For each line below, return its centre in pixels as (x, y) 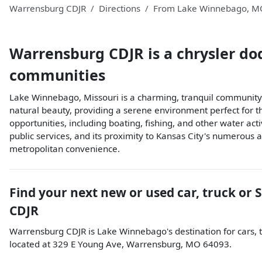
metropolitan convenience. (65, 148)
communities (57, 75)
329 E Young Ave (87, 244)
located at (31, 244)
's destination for (201, 231)
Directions (120, 8)
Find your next (55, 192)
